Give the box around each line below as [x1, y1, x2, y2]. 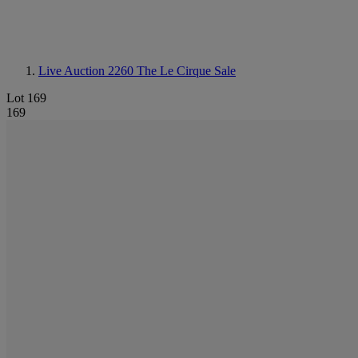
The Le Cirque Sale [137, 64, 236, 78]
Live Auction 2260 [38, 64, 137, 78]
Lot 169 [6, 91, 46, 105]
